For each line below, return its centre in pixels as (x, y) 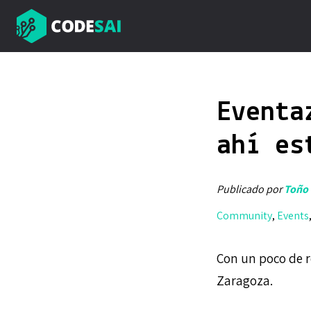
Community (244, 216)
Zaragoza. (245, 280)
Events (293, 216)
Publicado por (250, 189)
